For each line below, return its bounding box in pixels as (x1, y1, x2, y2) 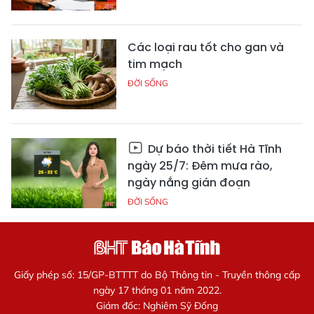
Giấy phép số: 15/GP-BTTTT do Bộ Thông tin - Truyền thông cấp (14, 268, 300, 282)
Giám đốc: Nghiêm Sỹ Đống (96, 299, 218, 313)
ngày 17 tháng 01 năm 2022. (93, 284, 221, 297)
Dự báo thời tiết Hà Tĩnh (145, 141, 282, 158)
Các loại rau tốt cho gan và (128, 39, 284, 56)
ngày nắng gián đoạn (128, 175, 250, 191)
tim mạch (128, 56, 182, 73)
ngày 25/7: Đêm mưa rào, (128, 158, 273, 175)
